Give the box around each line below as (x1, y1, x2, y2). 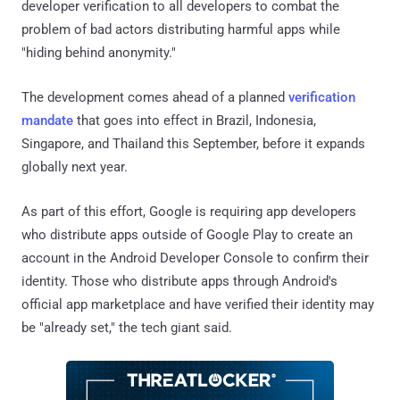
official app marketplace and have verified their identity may (21, 296, 374, 312)
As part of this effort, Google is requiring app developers (21, 203, 356, 220)
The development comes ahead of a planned (21, 88, 288, 105)
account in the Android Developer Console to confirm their (21, 249, 369, 266)
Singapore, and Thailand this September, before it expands (21, 135, 365, 152)
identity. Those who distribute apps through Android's (21, 272, 337, 289)
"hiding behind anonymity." (21, 44, 176, 61)
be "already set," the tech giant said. (21, 319, 232, 336)
